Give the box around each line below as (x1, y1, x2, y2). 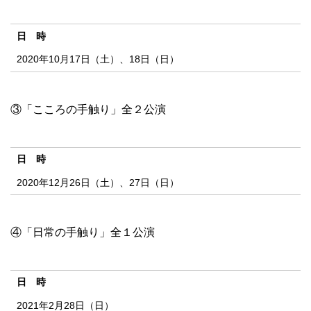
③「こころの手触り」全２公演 (10, 103, 166, 115)
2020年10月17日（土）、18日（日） (16, 53, 179, 65)
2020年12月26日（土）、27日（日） (16, 176, 179, 188)
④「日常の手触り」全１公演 (10, 226, 155, 238)
